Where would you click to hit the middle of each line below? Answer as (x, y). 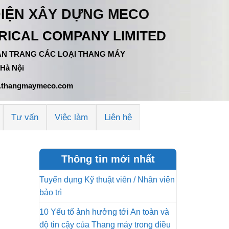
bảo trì (51, 192)
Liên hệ (118, 117)
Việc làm (72, 117)
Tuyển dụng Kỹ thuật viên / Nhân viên (107, 180)
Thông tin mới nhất (108, 159)
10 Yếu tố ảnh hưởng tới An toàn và (104, 212)
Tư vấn (25, 117)
